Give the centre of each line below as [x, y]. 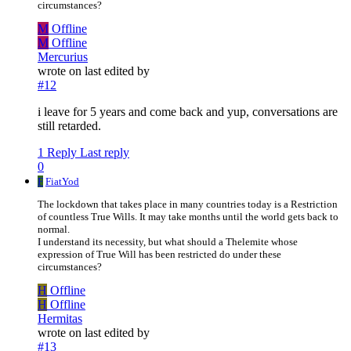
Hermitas [60, 319]
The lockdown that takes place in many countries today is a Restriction [188, 204]
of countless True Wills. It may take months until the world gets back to [188, 217]
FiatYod [62, 182]
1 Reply [57, 153]
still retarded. [69, 126]
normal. [54, 230]
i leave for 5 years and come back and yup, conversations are [188, 112]
